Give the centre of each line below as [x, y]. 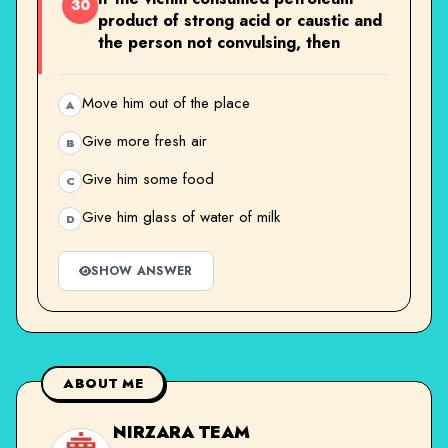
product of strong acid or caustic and [240, 20]
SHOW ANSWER [142, 270]
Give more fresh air [144, 140]
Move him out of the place [166, 102]
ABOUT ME [103, 383]
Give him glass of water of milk [181, 216]
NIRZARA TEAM [181, 431]
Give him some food [148, 178]
